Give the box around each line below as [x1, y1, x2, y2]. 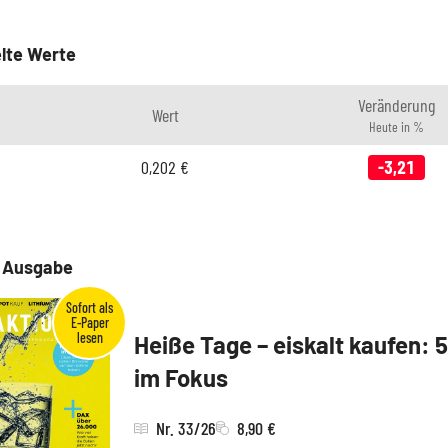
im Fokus [134, 363, 228, 393]
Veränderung [357, 93, 435, 116]
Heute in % [368, 117, 424, 135]
